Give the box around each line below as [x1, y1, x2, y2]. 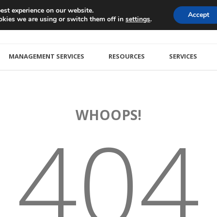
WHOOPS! [76, 106, 141, 124]
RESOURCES [108, 52, 145, 61]
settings [125, 15, 151, 24]
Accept [187, 10, 209, 19]
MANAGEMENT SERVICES [9, 52, 84, 61]
